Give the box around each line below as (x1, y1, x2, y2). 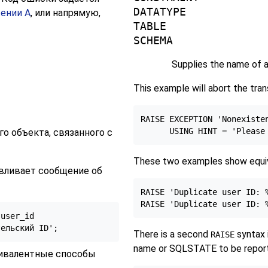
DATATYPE (133, 6, 186, 19)
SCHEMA (133, 35, 173, 47)
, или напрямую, (31, 7, 100, 19)
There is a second (133, 228, 211, 240)
